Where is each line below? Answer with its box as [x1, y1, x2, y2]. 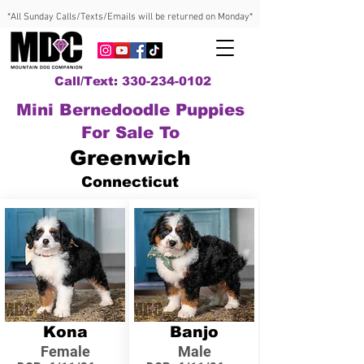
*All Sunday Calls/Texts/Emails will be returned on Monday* [7, 11, 253, 23]
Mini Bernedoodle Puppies [15, 101, 245, 119]
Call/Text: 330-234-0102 [54, 74, 211, 88]
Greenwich [69, 146, 191, 169]
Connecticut [81, 174, 179, 190]
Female [40, 343, 90, 360]
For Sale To [80, 123, 180, 141]
